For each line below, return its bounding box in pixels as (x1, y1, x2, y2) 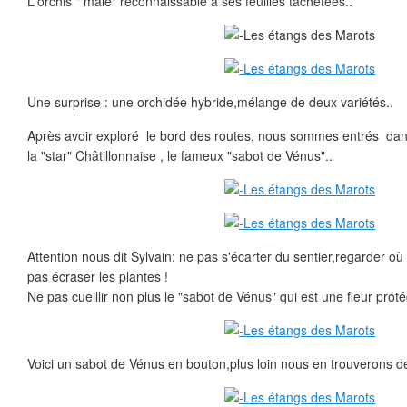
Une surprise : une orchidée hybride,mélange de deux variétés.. (27, 93, 393, 111)
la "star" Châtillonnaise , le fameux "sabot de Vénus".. (27, 146, 333, 164)
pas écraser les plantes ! (27, 267, 168, 285)
